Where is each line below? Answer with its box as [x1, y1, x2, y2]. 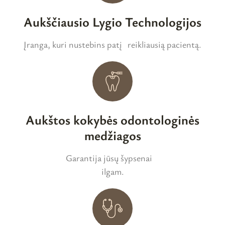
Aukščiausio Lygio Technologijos [24, 13, 201, 31]
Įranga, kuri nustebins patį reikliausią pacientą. [24, 38, 201, 50]
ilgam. [101, 165, 124, 177]
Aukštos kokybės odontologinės [26, 111, 199, 129]
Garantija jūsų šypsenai [65, 152, 160, 164]
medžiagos [84, 127, 141, 144]
